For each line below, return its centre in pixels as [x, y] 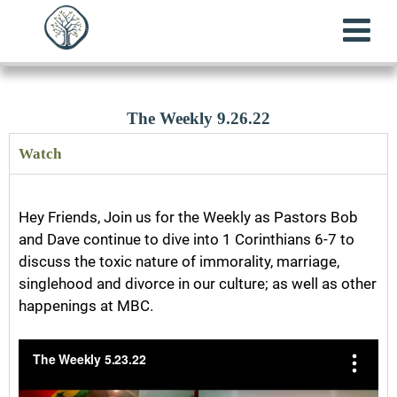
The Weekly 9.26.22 [198, 118]
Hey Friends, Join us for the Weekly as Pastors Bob [188, 217]
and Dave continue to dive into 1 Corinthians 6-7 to [187, 239]
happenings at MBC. [86, 305]
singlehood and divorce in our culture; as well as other [198, 283]
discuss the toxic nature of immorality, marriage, [179, 261]
